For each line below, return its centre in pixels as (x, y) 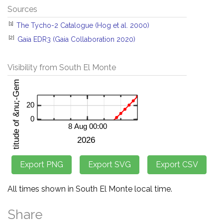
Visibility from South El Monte (62, 67)
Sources (22, 9)
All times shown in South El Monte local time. (90, 189)
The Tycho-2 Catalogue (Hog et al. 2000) (83, 25)
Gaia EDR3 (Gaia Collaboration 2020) (76, 39)
